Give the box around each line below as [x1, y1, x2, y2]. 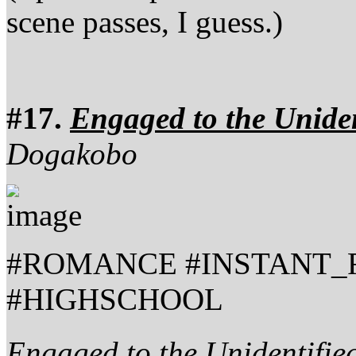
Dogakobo [6, 136, 137, 171]
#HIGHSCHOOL [6, 281, 223, 316]
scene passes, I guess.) [6, 4, 283, 39]
